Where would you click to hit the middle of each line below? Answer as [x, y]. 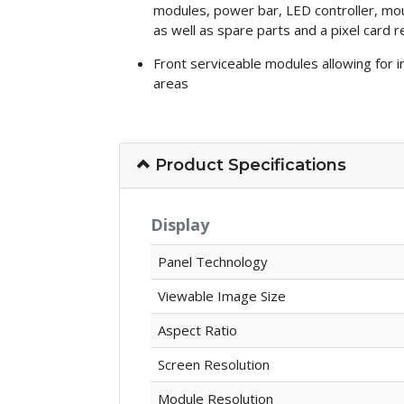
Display [179, 224]
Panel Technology [212, 261]
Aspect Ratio [197, 330]
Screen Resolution [213, 364]
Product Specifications [248, 165]
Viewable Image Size [221, 295]
